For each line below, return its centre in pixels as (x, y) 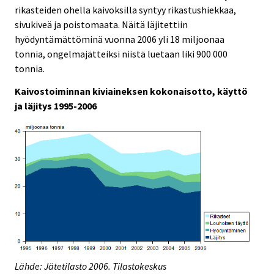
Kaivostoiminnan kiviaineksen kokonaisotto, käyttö (131, 91)
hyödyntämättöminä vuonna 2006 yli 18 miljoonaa (120, 39)
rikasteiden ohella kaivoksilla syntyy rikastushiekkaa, (125, 9)
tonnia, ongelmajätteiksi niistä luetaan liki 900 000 (121, 54)
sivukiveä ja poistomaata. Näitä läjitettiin (101, 24)
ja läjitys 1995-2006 (56, 106)
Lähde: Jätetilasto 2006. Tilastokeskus (91, 266)
